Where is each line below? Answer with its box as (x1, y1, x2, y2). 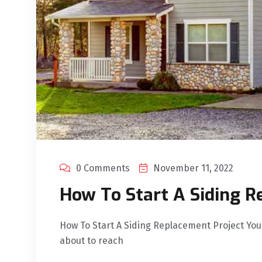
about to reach (60, 235, 123, 247)
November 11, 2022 (153, 163, 233, 174)
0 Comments (76, 163, 130, 174)
